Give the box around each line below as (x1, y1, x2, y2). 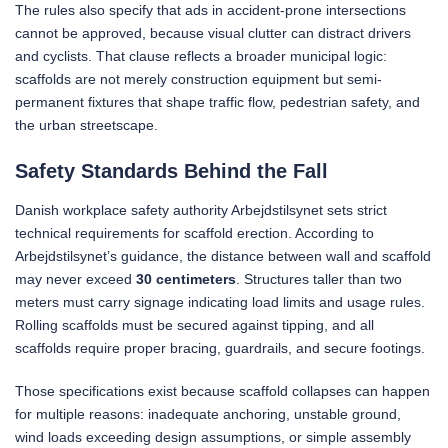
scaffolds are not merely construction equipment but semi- (15, 70, 382, 87)
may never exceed (15, 270, 136, 287)
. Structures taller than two (236, 270, 402, 287)
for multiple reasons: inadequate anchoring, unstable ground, (15, 405, 401, 422)
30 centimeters (136, 270, 236, 287)
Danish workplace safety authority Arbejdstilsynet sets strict (15, 201, 387, 218)
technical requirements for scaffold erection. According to (15, 224, 374, 241)
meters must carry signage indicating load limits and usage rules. (15, 293, 425, 310)
